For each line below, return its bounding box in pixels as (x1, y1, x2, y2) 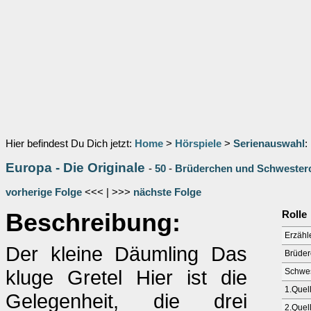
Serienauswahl (233, 138, 305, 149)
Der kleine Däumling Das (6, 242, 247, 265)
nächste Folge (133, 187, 201, 198)
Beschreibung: (6, 209, 180, 237)
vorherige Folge (6, 187, 82, 198)
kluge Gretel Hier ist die (6, 266, 247, 289)
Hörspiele (175, 138, 221, 149)
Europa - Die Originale (6, 160, 145, 175)
